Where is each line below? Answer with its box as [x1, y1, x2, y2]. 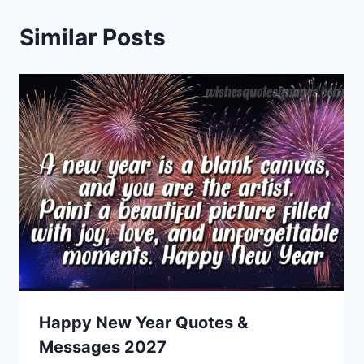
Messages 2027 [39, 337, 167, 357]
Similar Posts [19, 24, 166, 52]
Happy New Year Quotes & [39, 313, 248, 333]
